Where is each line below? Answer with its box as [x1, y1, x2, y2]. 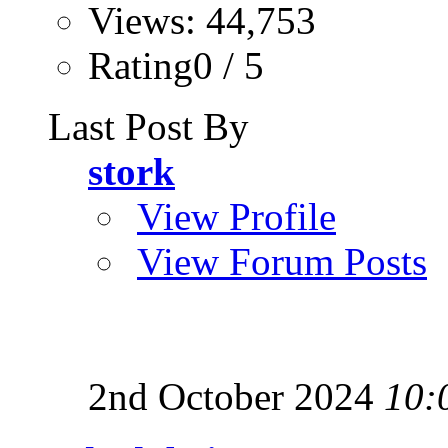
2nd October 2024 [88, 375, 384, 418]
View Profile [137, 195, 336, 238]
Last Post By [48, 105, 249, 148]
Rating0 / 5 [88, 44, 264, 87]
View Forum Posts [137, 240, 427, 283]
